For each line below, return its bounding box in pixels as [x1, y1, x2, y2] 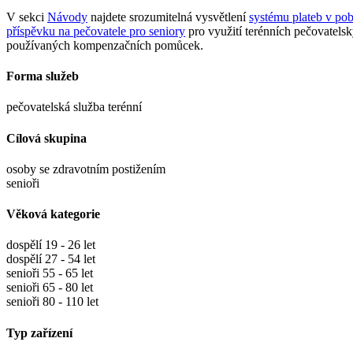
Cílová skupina [6, 131, 87, 145]
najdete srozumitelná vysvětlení [87, 9, 249, 24]
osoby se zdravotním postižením [6, 162, 165, 176]
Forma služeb [6, 69, 79, 84]
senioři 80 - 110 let [6, 295, 98, 309]
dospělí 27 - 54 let [6, 252, 95, 266]
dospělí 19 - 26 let [6, 238, 95, 252]
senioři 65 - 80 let [6, 281, 93, 295]
